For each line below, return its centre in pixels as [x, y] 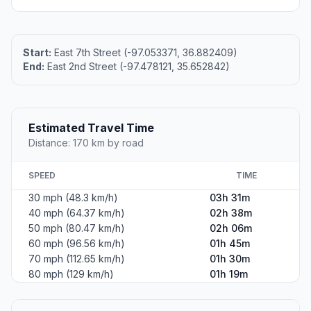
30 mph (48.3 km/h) [73, 198]
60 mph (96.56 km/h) [77, 244]
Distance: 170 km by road [86, 143]
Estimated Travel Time [91, 128]
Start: [37, 53]
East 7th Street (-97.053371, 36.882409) [144, 53]
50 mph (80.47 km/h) [77, 228]
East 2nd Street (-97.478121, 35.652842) [137, 67]
